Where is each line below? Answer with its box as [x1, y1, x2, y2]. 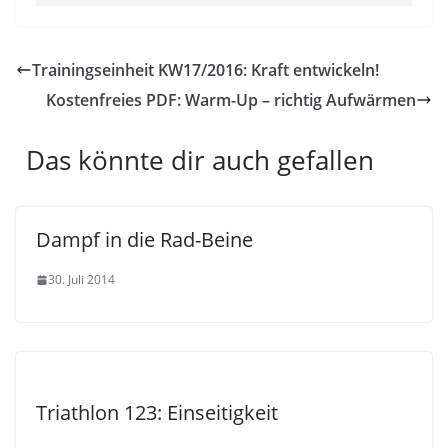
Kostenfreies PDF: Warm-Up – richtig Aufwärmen [46, 89, 416, 111]
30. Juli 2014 [48, 271, 115, 288]
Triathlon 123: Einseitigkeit [36, 399, 278, 426]
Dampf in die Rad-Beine [36, 226, 253, 253]
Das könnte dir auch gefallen [26, 142, 374, 178]
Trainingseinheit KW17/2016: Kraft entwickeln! [32, 59, 379, 81]
